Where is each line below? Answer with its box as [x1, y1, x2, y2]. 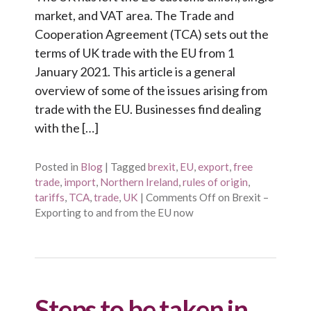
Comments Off [146, 190, 216, 203]
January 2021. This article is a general [35, 64, 235, 80]
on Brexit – [216, 190, 269, 203]
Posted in [35, 160, 78, 173]
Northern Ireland [100, 175, 178, 188]
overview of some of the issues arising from [35, 83, 267, 99]
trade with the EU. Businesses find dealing [35, 101, 261, 117]
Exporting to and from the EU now [35, 205, 194, 219]
